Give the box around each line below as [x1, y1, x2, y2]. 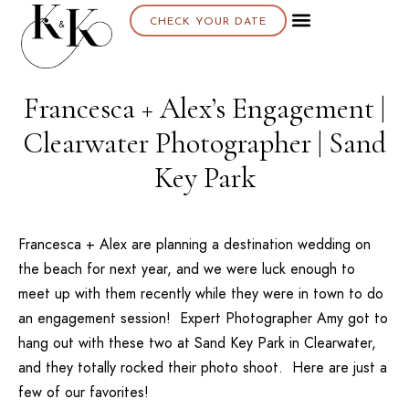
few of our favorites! [18, 382, 149, 403]
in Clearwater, [285, 332, 376, 353]
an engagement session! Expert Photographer [18, 308, 317, 329]
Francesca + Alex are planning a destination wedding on [18, 234, 371, 255]
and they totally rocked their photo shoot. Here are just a [18, 357, 387, 378]
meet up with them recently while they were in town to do [18, 283, 383, 304]
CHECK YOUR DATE [149, 16, 267, 27]
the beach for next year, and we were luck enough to [18, 258, 355, 279]
